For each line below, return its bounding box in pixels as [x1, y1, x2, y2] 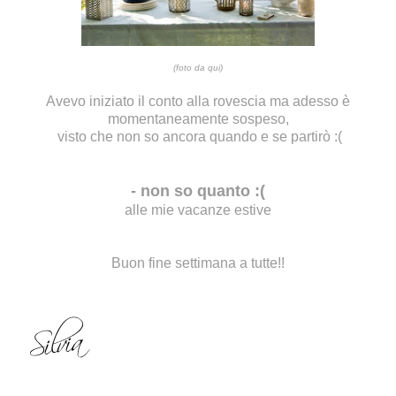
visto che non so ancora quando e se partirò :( [54, 128, 342, 144]
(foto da [173, 62, 205, 72]
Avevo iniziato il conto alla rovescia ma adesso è [46, 93, 350, 109]
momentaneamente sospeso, [107, 110, 289, 126]
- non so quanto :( [131, 181, 265, 200]
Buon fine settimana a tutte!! [111, 255, 285, 270]
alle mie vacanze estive [125, 202, 271, 217]
